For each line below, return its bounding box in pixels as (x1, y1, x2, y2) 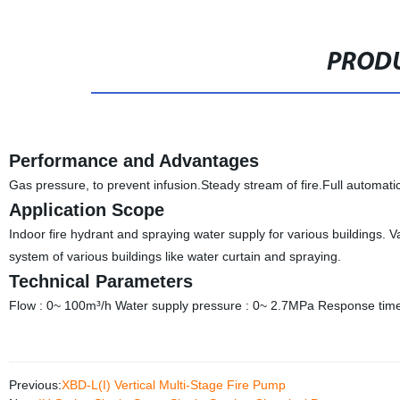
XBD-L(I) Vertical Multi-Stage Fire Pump (61, 378, 286, 392)
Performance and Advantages (8, 151, 259, 171)
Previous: (8, 378, 62, 392)
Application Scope (8, 200, 164, 220)
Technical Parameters (8, 271, 193, 291)
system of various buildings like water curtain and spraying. (8, 249, 341, 263)
